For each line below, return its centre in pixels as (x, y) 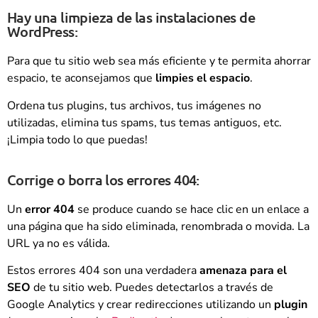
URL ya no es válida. (59, 244)
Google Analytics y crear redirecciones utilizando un (141, 305)
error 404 (50, 210)
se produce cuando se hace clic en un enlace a (192, 210)
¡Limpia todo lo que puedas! (77, 139)
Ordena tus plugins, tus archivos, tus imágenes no (134, 105)
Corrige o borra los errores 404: (103, 180)
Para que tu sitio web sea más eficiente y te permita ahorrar (159, 61)
